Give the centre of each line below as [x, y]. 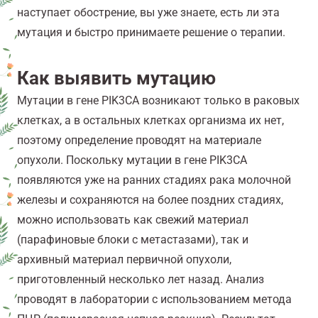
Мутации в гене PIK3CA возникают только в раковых [158, 101]
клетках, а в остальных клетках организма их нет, [150, 121]
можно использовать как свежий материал [133, 220]
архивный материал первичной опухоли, [124, 260]
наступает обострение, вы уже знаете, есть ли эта [148, 13]
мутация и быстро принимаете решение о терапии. [151, 33]
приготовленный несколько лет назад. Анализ [141, 280]
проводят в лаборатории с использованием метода [154, 300]
